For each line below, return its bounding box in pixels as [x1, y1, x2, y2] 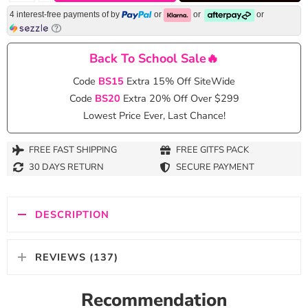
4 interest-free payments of [10, 10, 111, 20]
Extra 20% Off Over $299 [122, 91, 239, 105]
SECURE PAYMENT [176, 161, 254, 174]
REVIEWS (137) [35, 250, 118, 264]
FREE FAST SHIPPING [29, 144, 117, 157]
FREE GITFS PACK [176, 144, 249, 157]
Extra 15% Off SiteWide [126, 74, 235, 88]
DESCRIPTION [35, 207, 109, 221]
